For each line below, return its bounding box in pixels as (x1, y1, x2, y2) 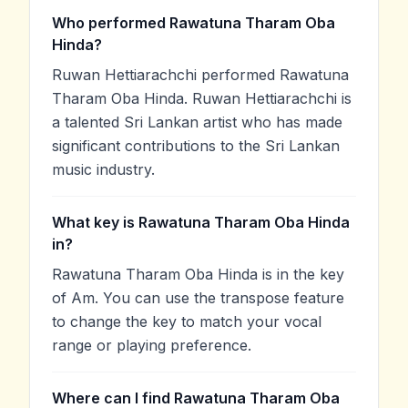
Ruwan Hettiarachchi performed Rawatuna (52, 65, 349, 84)
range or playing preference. (52, 335, 251, 354)
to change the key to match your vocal (52, 311, 321, 331)
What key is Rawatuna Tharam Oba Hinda (52, 212, 350, 231)
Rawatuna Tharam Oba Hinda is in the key (52, 264, 344, 283)
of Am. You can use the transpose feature (52, 288, 344, 307)
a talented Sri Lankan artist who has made (52, 112, 342, 131)
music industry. (52, 159, 155, 178)
